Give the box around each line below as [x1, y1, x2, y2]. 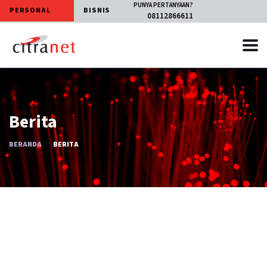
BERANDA [9, 139, 42, 150]
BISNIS [83, 5, 113, 15]
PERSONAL [10, 5, 54, 15]
